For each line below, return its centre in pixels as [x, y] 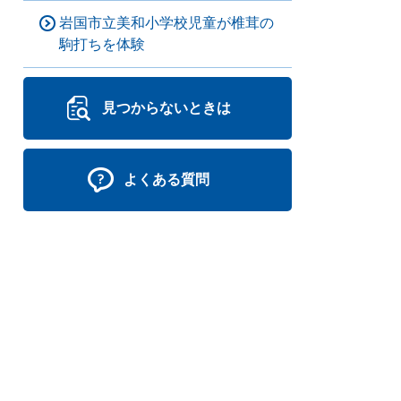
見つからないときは [166, 108]
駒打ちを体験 [102, 44]
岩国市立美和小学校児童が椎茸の [166, 23]
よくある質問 [166, 179]
